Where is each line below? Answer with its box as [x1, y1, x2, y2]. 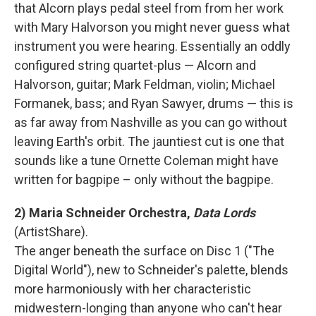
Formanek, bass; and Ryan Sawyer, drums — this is [14, 96, 293, 111]
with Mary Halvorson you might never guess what [14, 20, 290, 35]
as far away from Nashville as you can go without [14, 115, 287, 130]
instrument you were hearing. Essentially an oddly [14, 39, 291, 54]
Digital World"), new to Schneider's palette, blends [14, 262, 288, 277]
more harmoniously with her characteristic [14, 281, 251, 296]
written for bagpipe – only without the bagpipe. [14, 172, 274, 187]
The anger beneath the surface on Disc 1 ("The [14, 243, 274, 258]
